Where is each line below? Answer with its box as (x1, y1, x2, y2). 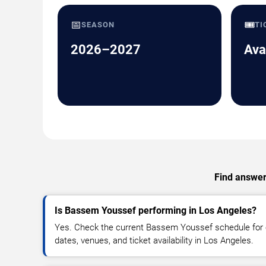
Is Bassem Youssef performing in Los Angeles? (55, 204, 256, 216)
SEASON (81, 20, 115, 29)
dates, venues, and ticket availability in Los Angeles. (55, 235, 254, 246)
